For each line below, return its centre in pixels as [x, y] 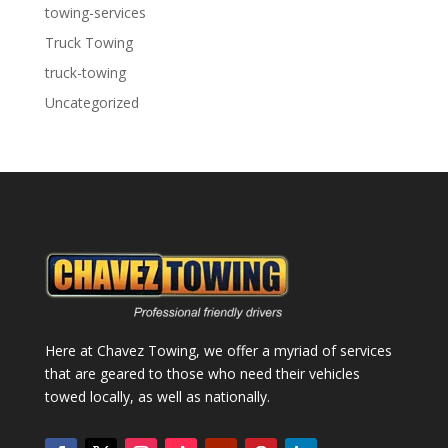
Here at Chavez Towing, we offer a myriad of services [218, 350]
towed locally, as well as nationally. [157, 396]
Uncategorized [91, 102]
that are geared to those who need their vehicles [202, 373]
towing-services [95, 12]
